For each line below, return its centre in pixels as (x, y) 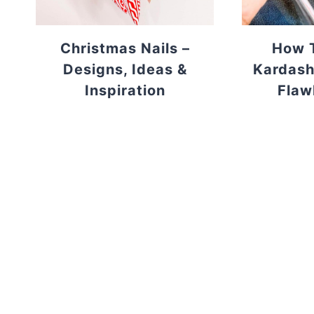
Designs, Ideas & (125, 70)
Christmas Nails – (125, 49)
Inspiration (125, 91)
